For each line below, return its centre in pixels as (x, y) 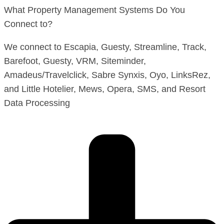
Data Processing (37, 103)
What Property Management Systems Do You (94, 10)
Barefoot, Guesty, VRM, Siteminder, (75, 61)
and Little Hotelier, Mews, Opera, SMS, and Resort (105, 89)
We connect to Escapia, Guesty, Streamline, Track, (105, 47)
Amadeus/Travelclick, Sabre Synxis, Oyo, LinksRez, (107, 75)
